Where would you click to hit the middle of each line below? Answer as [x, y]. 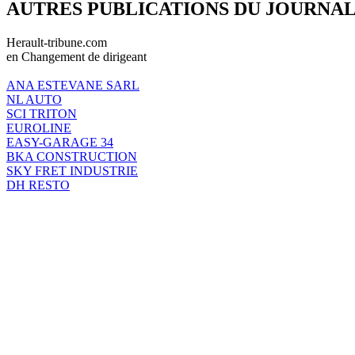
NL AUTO [34, 99]
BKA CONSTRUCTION [72, 156]
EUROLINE [39, 128]
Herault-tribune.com [57, 42]
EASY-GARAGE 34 [60, 142]
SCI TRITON [42, 113]
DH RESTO [38, 185]
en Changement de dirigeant [76, 56]
